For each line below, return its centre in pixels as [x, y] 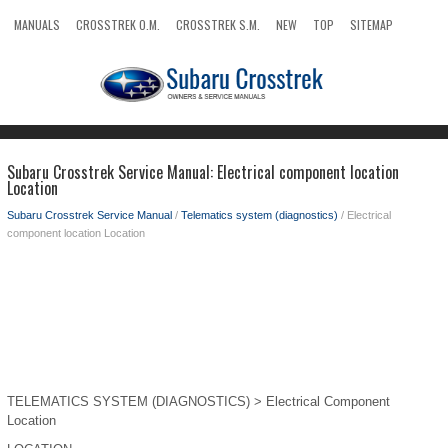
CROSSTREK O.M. [118, 24]
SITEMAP [371, 24]
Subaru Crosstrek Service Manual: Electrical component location [203, 172]
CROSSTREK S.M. [218, 24]
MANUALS [37, 24]
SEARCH [33, 54]
